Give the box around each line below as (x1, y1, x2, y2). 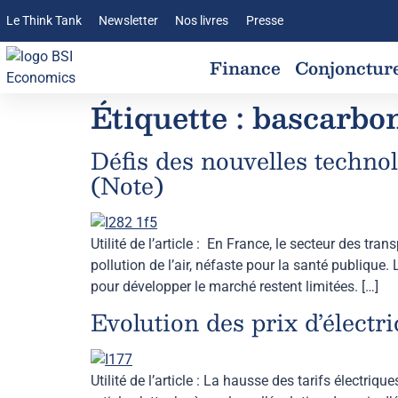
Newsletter (99, 13, 159, 28)
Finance (210, 53, 282, 82)
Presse (245, 13, 283, 28)
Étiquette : (91, 93, 252, 141)
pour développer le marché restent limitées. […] (91, 278, 378, 295)
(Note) (91, 166, 163, 204)
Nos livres (175, 13, 229, 28)
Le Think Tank (6, 13, 82, 28)
